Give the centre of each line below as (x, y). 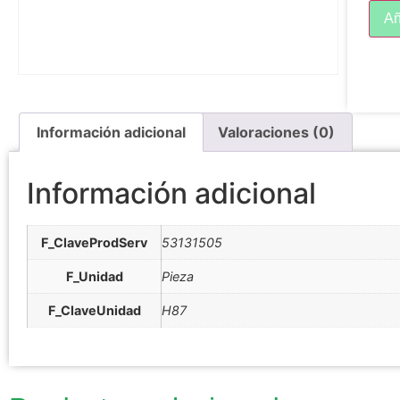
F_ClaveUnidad (94, 311)
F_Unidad (94, 277)
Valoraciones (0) (276, 133)
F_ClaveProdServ (94, 243)
